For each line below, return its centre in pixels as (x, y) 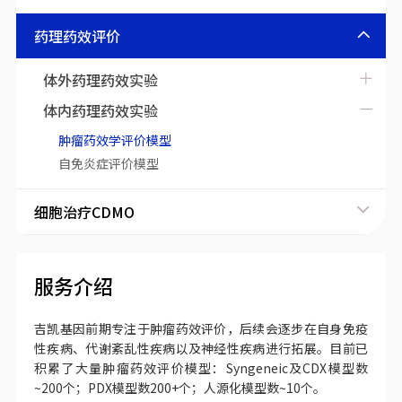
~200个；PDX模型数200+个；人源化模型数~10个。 (179, 388)
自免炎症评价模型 (108, 163)
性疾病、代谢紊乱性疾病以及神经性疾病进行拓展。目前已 (201, 348)
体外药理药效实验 (100, 80)
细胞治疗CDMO (84, 212)
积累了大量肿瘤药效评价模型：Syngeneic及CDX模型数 (201, 368)
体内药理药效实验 (100, 110)
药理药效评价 (77, 36)
